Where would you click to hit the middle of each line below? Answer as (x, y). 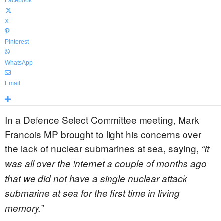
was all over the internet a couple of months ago (106, 163)
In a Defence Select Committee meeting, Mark (102, 120)
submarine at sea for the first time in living (92, 193)
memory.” (24, 208)
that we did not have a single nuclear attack (96, 178)
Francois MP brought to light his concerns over (103, 134)
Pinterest (17, 42)
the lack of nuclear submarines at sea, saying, (103, 148)
